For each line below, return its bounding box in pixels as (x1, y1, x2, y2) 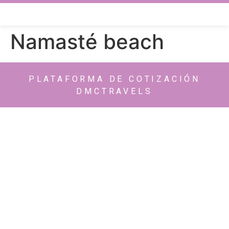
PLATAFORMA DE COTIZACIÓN (28, 74, 201, 84)
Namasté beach (10, 29, 164, 54)
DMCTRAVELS (76, 86, 153, 96)
